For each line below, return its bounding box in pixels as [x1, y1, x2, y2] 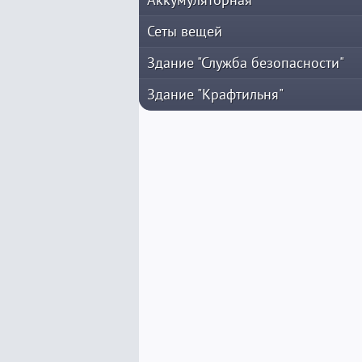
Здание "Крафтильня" [147, 85, 284, 103]
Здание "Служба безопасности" [147, 53, 344, 72]
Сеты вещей [147, 22, 222, 40]
